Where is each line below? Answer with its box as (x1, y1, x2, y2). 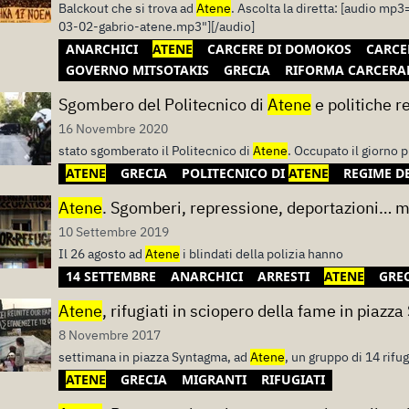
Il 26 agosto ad (58, 246, 145, 262)
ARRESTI (257, 267, 309, 285)
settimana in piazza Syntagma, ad (58, 349, 250, 365)
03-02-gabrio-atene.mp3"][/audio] (58, 18, 255, 35)
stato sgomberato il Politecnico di (58, 142, 253, 159)
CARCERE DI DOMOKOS (207, 40, 351, 58)
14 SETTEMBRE (66, 267, 156, 285)
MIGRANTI (182, 371, 246, 388)
